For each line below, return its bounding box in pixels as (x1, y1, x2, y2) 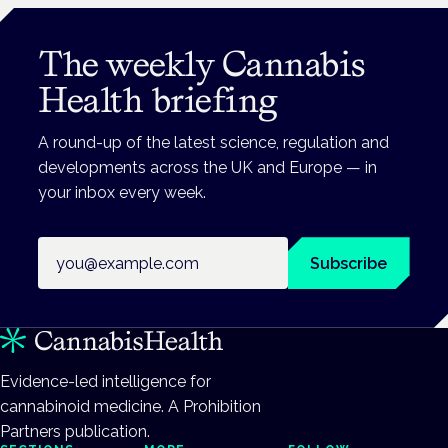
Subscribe (310, 253, 388, 273)
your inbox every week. (38, 183, 207, 203)
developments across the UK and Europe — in (38, 158, 378, 178)
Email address (37, 239, 142, 259)
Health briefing (38, 79, 279, 122)
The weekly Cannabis (38, 43, 365, 86)
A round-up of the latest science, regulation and (38, 133, 390, 153)
